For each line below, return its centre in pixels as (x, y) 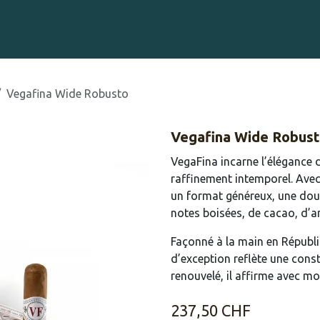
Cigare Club (229, 29)
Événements (144, 29)
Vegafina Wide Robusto (67, 94)
